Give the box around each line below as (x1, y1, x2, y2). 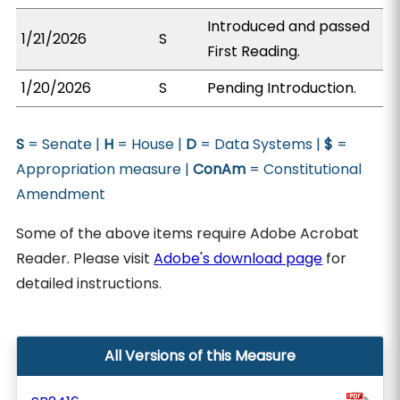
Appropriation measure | (16, 159, 194, 179)
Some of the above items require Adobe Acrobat (16, 223, 360, 244)
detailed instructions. (16, 273, 162, 294)
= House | (113, 134, 187, 154)
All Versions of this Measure (104, 346, 296, 366)
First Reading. (207, 41, 301, 62)
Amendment (16, 184, 106, 204)
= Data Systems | (196, 134, 325, 154)
